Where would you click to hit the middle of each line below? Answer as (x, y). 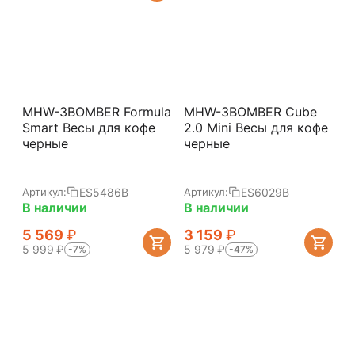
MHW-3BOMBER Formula (97, 112)
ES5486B (104, 192)
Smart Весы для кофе (89, 128)
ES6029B (265, 192)
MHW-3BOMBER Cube (250, 112)
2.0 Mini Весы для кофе (256, 128)
